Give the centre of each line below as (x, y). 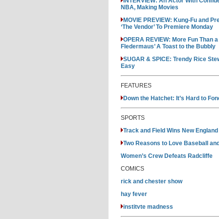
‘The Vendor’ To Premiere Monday (167, 27)
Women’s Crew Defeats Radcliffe (167, 156)
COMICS (132, 169)
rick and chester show (152, 181)
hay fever (134, 194)
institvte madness (148, 207)
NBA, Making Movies (150, 7)
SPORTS (133, 118)
